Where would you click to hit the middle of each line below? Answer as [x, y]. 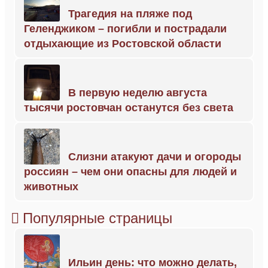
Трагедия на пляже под [130, 14]
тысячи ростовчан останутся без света [129, 108]
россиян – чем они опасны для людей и [130, 172]
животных [51, 187]
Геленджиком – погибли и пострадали [125, 29]
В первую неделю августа [138, 93]
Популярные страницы [98, 218]
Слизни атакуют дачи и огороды [155, 157]
